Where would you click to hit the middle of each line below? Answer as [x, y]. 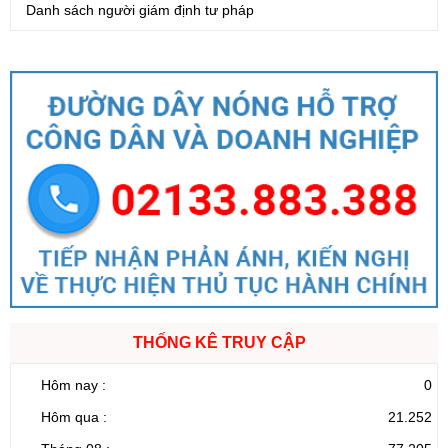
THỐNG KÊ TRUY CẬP [219, 343]
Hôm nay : [73, 385]
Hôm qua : [74, 417]
